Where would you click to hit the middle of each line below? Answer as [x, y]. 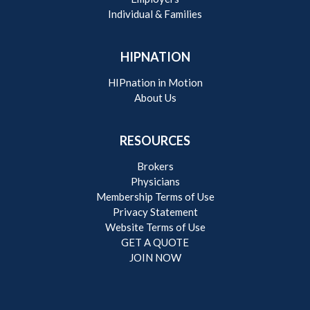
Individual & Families [155, 14]
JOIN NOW [155, 257]
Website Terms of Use [155, 227]
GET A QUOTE [155, 242]
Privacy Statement [155, 212]
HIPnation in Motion [155, 82]
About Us [155, 98]
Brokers [155, 166]
